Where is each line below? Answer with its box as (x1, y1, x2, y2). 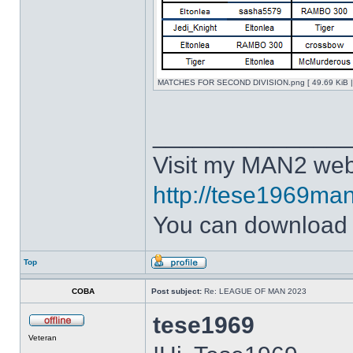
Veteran (28, 333, 57, 342)
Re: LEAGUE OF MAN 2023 (202, 287, 307, 295)
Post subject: (151, 287, 202, 295)
